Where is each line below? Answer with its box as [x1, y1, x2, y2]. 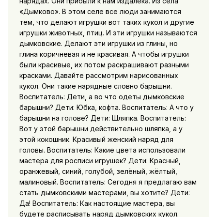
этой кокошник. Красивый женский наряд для [19, 135, 173, 143]
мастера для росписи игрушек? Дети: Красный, [19, 156, 181, 165]
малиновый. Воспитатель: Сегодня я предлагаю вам [19, 177, 197, 186]
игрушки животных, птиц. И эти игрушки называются [19, 28, 197, 37]
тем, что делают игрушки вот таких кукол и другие [19, 17, 194, 26]
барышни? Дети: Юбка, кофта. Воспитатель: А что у [19, 103, 194, 111]
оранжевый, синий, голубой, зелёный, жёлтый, [19, 167, 177, 175]
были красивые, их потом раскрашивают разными [19, 60, 189, 69]
